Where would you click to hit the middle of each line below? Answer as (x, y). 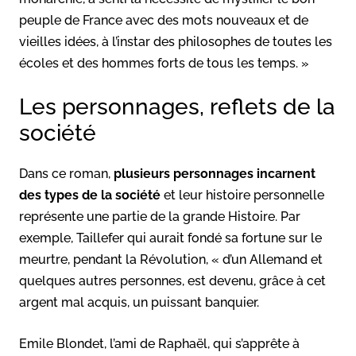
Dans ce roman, (66, 173)
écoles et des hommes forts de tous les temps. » (164, 63)
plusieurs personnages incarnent (215, 173)
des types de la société (90, 195)
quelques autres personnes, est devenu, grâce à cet (172, 281)
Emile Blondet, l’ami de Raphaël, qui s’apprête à (159, 343)
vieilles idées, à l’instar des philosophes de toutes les (176, 41)
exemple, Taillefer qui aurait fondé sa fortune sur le (170, 238)
